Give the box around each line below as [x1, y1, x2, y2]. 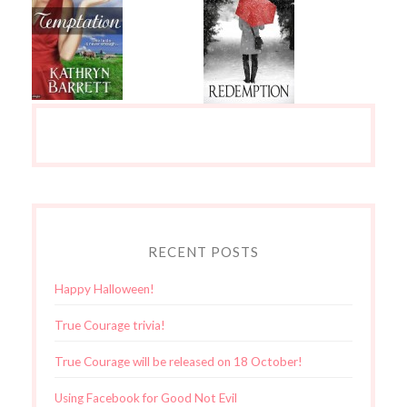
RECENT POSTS [147, 243, 259, 260]
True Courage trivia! [54, 317, 165, 333]
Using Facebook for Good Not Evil [54, 390, 237, 405]
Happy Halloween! [54, 281, 154, 296]
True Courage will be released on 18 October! [54, 353, 303, 369]
